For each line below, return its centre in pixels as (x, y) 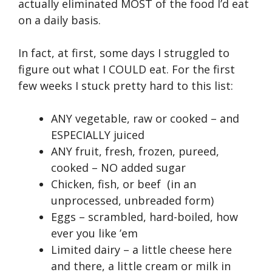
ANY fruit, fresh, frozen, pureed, (135, 151)
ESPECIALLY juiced (98, 134)
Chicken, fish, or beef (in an (124, 184)
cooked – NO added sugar (118, 167)
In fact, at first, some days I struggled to (124, 53)
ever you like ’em (94, 233)
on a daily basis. (59, 20)
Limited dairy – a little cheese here (141, 249)
